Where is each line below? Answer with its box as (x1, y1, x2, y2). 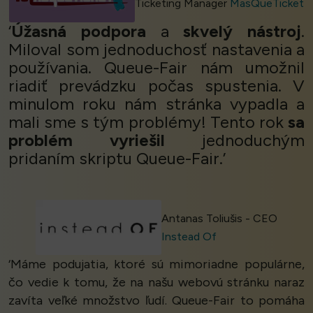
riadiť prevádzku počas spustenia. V (8, 75, 305, 96)
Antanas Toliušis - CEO (161, 211, 277, 225)
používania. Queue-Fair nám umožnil (8, 57, 305, 78)
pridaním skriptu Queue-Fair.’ (8, 148, 226, 169)
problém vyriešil (8, 130, 165, 151)
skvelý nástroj (183, 21, 301, 42)
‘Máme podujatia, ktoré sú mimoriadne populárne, (8, 256, 305, 272)
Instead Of (161, 229, 217, 243)
